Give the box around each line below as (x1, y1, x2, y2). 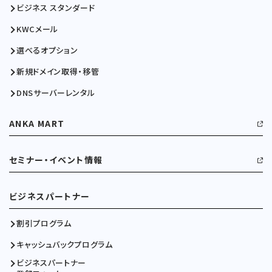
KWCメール (16, 23, 58, 35)
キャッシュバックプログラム (16, 239, 113, 250)
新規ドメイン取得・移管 (16, 66, 100, 77)
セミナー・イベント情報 (9, 154, 103, 166)
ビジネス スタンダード (16, 2, 95, 13)
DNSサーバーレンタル (16, 87, 95, 98)
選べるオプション (16, 44, 78, 56)
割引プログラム (16, 217, 72, 229)
